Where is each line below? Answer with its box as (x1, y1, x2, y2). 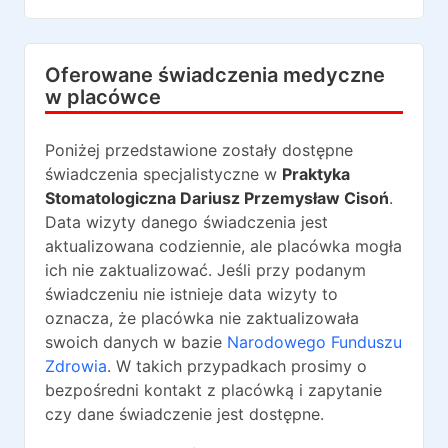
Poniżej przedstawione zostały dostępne (45, 140, 353, 160)
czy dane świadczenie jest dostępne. (45, 404, 324, 424)
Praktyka (282, 164, 350, 184)
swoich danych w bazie (45, 332, 222, 352)
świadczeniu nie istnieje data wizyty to (45, 284, 338, 304)
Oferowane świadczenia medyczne (45, 63, 385, 87)
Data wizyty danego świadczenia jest (45, 212, 328, 232)
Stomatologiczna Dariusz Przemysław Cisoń (45, 188, 389, 208)
